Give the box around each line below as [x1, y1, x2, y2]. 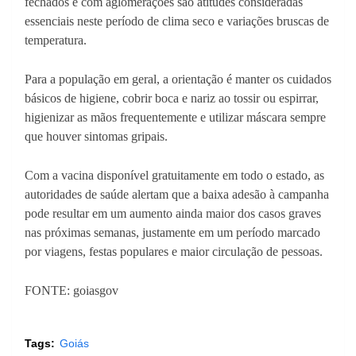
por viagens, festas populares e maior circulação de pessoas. [25, 245, 323, 258]
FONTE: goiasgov [25, 284, 118, 297]
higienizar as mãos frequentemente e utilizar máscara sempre [25, 110, 326, 124]
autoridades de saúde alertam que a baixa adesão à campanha [25, 188, 329, 201]
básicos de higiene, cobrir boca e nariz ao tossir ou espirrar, [25, 91, 319, 105]
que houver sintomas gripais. [25, 130, 168, 143]
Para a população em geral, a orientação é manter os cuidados [25, 72, 331, 86]
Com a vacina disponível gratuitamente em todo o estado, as [25, 168, 324, 182]
